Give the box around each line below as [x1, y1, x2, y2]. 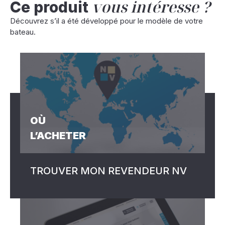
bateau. [10, 27, 36, 37]
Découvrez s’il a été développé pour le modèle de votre [10, 16, 203, 26]
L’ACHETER [30, 130, 86, 142]
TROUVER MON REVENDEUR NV [30, 165, 187, 177]
